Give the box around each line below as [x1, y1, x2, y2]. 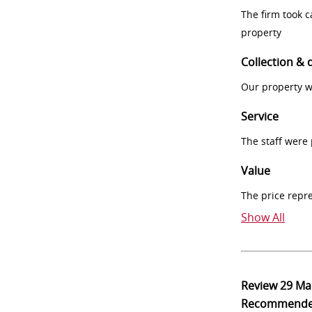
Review [241, 278, 280, 293]
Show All [241, 210, 285, 225]
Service [241, 109, 279, 124]
